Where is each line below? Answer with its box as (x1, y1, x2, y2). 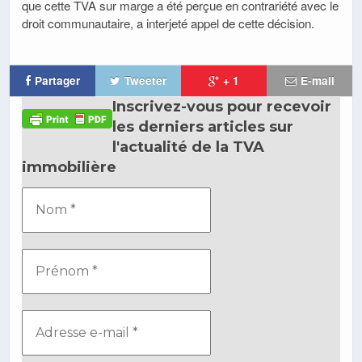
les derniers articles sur (112, 117, 293, 136)
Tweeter (124, 72, 166, 88)
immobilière (22, 158, 116, 176)
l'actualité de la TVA (112, 137, 264, 156)
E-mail (300, 72, 335, 88)
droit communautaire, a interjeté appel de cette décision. (22, 14, 314, 32)
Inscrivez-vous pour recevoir (112, 97, 331, 116)
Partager (34, 72, 80, 88)
